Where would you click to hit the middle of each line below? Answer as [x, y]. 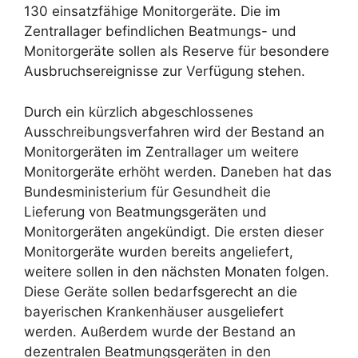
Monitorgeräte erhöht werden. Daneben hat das [178, 171]
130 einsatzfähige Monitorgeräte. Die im [152, 12]
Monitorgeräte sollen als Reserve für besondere [177, 52]
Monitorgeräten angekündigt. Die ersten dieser [174, 231]
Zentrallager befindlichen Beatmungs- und [160, 32]
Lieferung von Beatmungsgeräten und [145, 211]
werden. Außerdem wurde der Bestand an [160, 331]
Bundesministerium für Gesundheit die [147, 191]
